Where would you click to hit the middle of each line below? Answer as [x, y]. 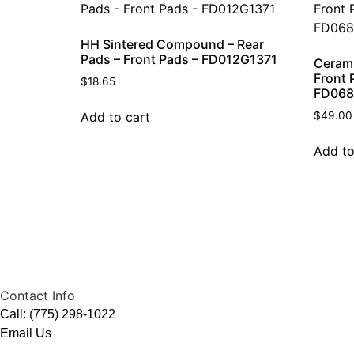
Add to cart [115, 117]
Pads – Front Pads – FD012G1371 [179, 59]
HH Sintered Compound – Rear [172, 44]
